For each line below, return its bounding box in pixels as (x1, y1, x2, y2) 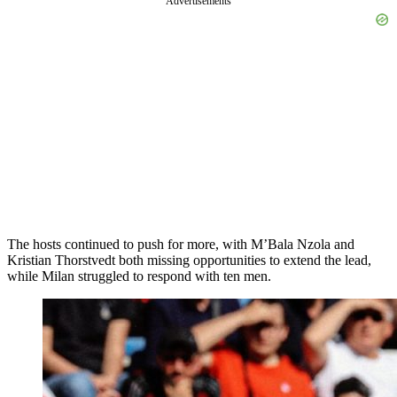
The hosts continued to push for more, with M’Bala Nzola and (7, 237, 354, 253)
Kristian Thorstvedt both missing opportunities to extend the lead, (7, 253, 371, 269)
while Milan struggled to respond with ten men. (7, 269, 271, 284)
